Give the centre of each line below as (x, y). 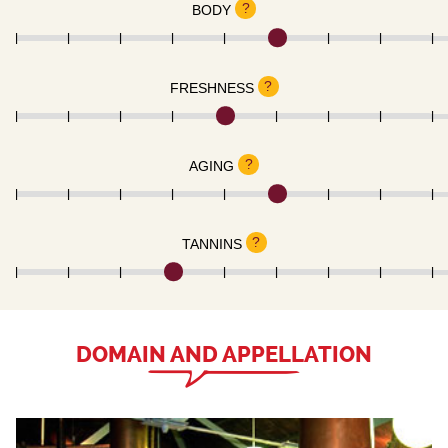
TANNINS (211, 243)
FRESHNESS (211, 87)
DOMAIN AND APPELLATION (224, 354)
